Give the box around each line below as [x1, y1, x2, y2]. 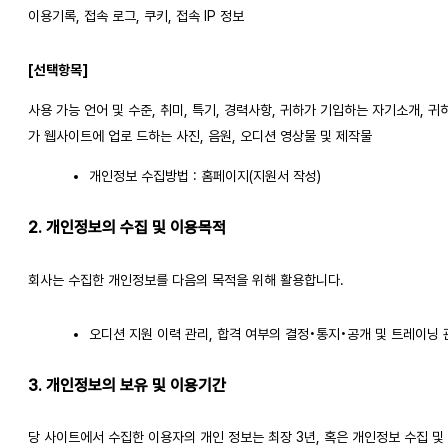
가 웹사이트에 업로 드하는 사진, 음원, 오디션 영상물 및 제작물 [28, 128, 372, 145]
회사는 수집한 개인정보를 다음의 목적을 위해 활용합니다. [28, 271, 344, 288]
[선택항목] [28, 62, 88, 79]
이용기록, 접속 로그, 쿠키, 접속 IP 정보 [28, 8, 244, 25]
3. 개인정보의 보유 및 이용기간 [28, 375, 226, 395]
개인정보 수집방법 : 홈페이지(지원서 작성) [89, 168, 321, 185]
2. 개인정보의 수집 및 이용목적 [28, 218, 226, 238]
